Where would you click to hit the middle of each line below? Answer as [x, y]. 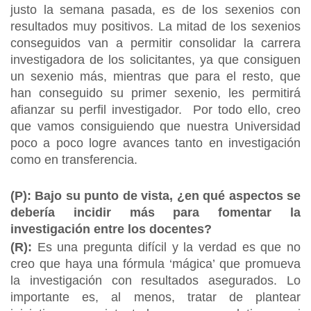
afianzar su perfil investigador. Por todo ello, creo [155, 110]
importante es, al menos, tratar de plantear [155, 297]
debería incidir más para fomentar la [155, 212]
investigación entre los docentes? [111, 229]
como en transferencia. [74, 160]
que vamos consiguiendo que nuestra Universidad [155, 126]
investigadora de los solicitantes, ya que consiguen [155, 60]
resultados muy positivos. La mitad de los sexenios [155, 26]
